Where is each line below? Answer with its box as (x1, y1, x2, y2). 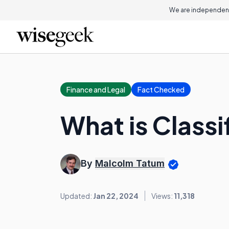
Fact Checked (138, 85, 185, 94)
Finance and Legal (66, 85, 125, 94)
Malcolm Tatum (95, 158, 165, 169)
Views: (151, 191, 174, 200)
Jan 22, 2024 (93, 191, 139, 200)
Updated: (60, 191, 93, 200)
